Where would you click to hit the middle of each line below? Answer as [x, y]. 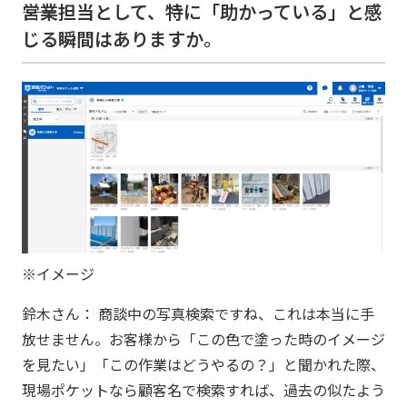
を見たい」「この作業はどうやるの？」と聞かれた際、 [203, 364]
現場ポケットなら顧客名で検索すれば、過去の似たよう [203, 389]
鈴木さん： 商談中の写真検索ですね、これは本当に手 [198, 313]
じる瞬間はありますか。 [122, 39]
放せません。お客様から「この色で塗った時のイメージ [203, 338]
